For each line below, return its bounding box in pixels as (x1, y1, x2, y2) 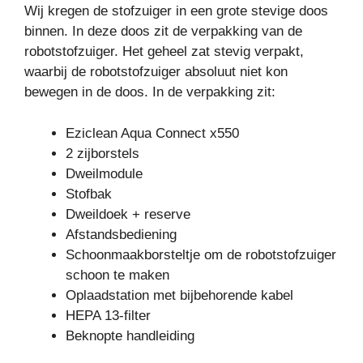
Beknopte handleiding (66, 327, 194, 344)
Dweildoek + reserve (66, 206, 190, 222)
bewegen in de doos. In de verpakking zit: (24, 84, 275, 100)
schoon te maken (66, 267, 169, 283)
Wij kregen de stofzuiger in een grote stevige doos (24, 3, 328, 19)
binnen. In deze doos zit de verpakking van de (24, 23, 302, 40)
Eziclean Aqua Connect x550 (66, 125, 239, 141)
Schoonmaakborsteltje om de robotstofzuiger (66, 246, 336, 263)
